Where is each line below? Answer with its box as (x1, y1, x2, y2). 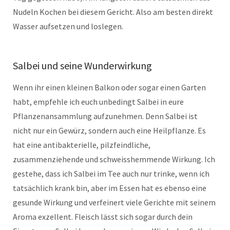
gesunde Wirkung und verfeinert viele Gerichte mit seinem (13, 197, 216, 208)
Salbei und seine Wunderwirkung (13, 59, 152, 72)
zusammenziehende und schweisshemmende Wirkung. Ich (13, 154, 215, 165)
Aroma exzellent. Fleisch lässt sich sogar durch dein (13, 212, 193, 222)
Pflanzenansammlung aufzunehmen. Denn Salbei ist (13, 111, 198, 122)
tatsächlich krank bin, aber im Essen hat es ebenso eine (13, 183, 206, 194)
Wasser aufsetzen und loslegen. (13, 21, 123, 32)
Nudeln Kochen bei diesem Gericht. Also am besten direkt (13, 7, 213, 17)
